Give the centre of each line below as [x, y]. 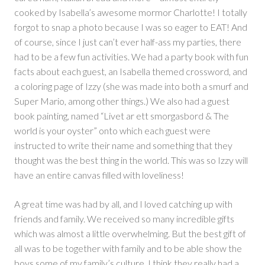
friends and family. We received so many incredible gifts [124, 219]
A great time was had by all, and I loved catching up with [123, 204]
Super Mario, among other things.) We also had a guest [122, 101]
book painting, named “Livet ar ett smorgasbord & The [122, 116]
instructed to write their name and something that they [123, 146]
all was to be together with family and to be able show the [128, 248]
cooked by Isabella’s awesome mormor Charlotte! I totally [131, 12]
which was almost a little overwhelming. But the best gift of [130, 234]
